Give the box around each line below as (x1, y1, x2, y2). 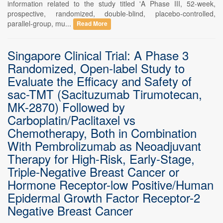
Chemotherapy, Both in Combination (7, 123, 197, 141)
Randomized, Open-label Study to (7, 59, 185, 77)
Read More (77, 19, 108, 28)
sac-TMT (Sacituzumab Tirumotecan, (7, 85, 202, 103)
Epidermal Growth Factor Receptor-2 (7, 188, 200, 206)
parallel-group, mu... (7, 18, 73, 28)
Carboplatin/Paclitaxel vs (7, 111, 135, 128)
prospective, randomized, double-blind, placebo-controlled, (7, 8, 216, 18)
